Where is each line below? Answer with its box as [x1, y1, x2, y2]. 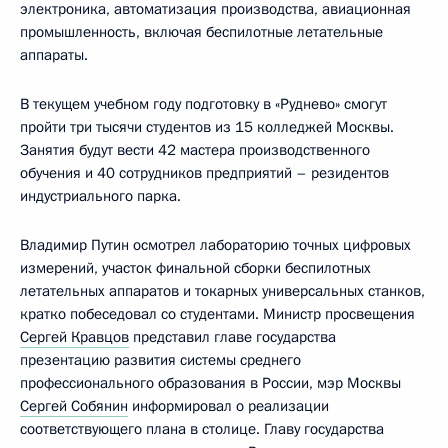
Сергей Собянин [20, 395, 128, 416]
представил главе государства [129, 326, 336, 347]
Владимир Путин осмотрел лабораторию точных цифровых [20, 234, 411, 255]
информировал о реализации [128, 395, 329, 416]
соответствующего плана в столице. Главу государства [20, 418, 384, 439]
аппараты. [20, 44, 88, 65]
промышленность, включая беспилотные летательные [20, 21, 383, 42]
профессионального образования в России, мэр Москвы [20, 372, 401, 393]
